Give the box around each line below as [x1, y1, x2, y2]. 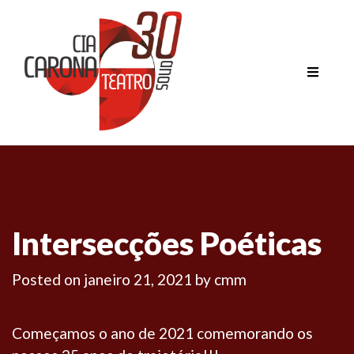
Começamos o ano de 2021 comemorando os [12, 323, 313, 342]
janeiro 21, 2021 [84, 269, 192, 288]
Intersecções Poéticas [12, 224, 322, 262]
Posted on [12, 269, 84, 288]
